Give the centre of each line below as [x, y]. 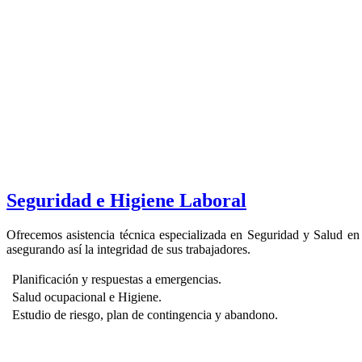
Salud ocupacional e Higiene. [87, 297]
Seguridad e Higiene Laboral [126, 200]
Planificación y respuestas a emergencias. [117, 279]
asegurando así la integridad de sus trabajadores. [128, 249]
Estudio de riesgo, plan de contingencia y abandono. [145, 314]
